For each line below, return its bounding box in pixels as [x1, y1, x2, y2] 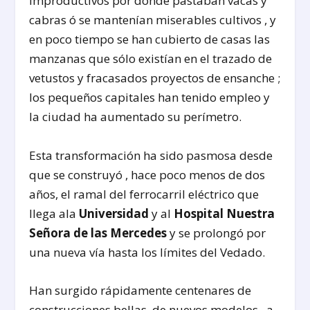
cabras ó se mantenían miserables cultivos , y [29, 12, 277, 28]
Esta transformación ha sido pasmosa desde [29, 147, 273, 163]
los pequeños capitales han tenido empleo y [29, 89, 271, 106]
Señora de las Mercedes [29, 224, 167, 241]
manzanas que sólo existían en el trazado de [29, 51, 273, 67]
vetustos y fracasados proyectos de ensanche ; [29, 70, 281, 86]
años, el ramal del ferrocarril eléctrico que [29, 185, 259, 202]
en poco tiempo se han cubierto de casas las [29, 31, 271, 48]
